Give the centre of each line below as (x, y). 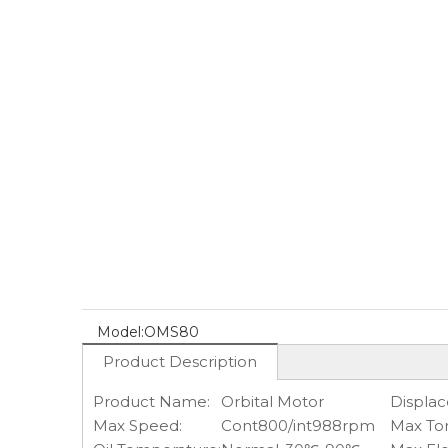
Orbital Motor (272, 401)
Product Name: (151, 401)
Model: (120, 332)
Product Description (180, 361)
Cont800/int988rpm (298, 425)
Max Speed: (137, 425)
